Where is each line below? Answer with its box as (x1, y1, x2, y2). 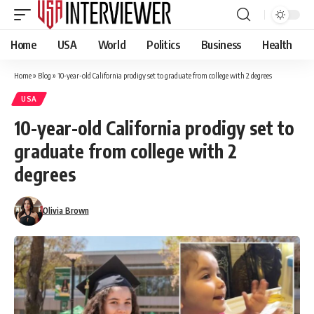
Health (262, 38, 293, 52)
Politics (146, 38, 180, 52)
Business (200, 38, 242, 52)
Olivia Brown (42, 205, 89, 216)
